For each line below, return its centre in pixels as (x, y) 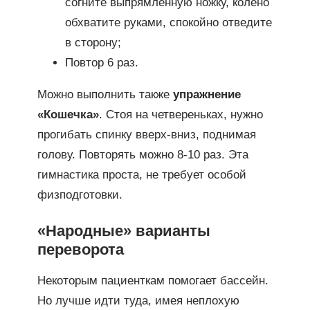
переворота (80, 250)
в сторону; (93, 43)
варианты (171, 231)
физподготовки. (80, 195)
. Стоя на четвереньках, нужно (181, 115)
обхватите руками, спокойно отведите (168, 23)
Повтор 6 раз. (101, 63)
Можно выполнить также (105, 95)
